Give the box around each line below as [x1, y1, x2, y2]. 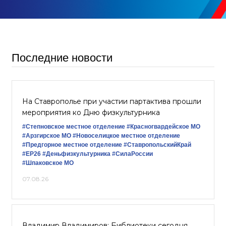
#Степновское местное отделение [22, 123, 125, 130]
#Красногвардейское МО [127, 123, 200, 130]
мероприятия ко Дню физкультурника [22, 108, 160, 117]
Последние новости [12, 51, 112, 64]
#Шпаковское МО [22, 159, 74, 166]
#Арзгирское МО [22, 132, 71, 139]
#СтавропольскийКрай [124, 141, 191, 148]
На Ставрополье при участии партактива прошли [22, 97, 201, 106]
